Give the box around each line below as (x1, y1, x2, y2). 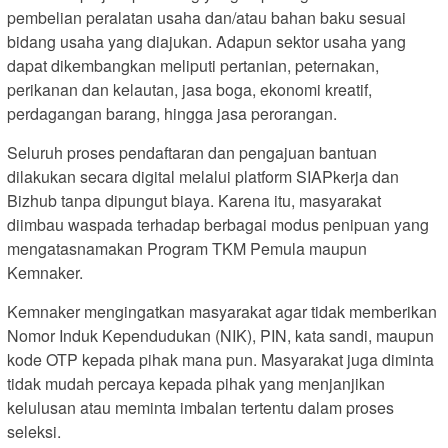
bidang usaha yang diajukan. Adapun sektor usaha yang (7, 30, 406, 54)
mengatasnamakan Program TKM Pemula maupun (7, 237, 367, 261)
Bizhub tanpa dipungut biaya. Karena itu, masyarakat (7, 189, 381, 213)
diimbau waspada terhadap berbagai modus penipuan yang (7, 213, 429, 237)
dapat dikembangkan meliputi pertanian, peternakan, (7, 54, 379, 78)
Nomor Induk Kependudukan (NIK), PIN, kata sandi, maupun (7, 324, 434, 348)
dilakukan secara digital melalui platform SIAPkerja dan (7, 165, 399, 189)
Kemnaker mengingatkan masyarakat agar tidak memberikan (7, 300, 437, 324)
